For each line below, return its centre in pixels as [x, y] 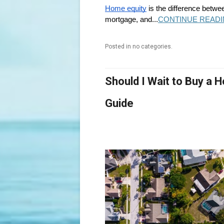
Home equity [126, 8]
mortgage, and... [131, 19]
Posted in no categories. [139, 46]
